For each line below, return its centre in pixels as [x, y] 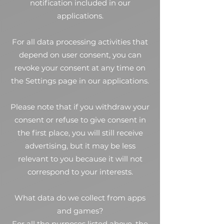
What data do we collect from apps [80, 198]
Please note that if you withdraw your [80, 107]
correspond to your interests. [80, 172]
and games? [80, 211]
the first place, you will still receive [80, 133]
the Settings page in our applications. [80, 81]
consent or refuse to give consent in [80, 120]
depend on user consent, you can [80, 55]
